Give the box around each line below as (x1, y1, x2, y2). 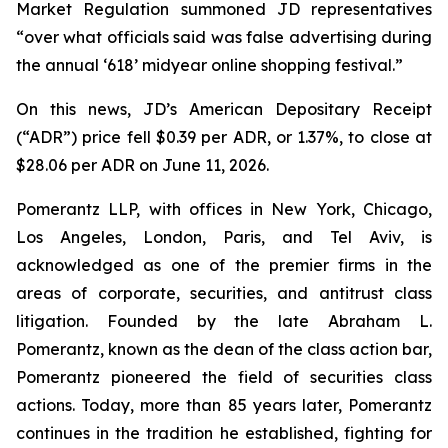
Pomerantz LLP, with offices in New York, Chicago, (16, 199, 432, 219)
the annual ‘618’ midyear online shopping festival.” (16, 55, 407, 75)
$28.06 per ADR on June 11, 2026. (16, 155, 269, 175)
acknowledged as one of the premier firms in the (16, 255, 432, 275)
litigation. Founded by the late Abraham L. (16, 311, 432, 331)
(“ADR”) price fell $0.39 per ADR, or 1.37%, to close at (16, 127, 432, 147)
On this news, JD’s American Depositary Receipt (16, 99, 432, 119)
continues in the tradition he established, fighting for (16, 423, 432, 443)
